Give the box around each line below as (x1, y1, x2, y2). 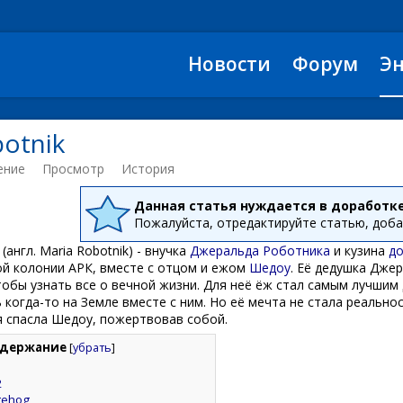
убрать (73, 340, 112, 355)
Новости (188, 51, 271, 76)
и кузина (330, 242, 389, 259)
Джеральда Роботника (190, 242, 330, 259)
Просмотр (42, 160, 104, 177)
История (121, 160, 175, 177)
